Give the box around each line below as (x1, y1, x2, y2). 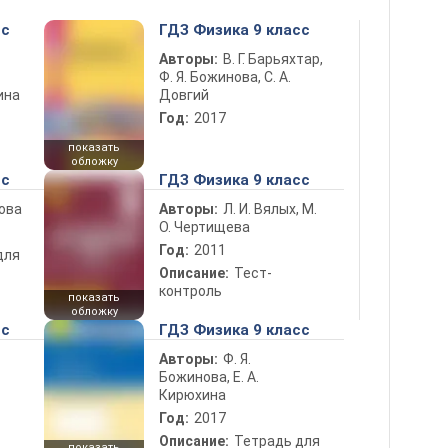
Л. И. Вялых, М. (223, 201, 317, 217)
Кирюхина (159, 387, 226, 403)
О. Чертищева (159, 219, 250, 235)
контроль (159, 283, 222, 299)
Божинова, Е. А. (159, 369, 259, 385)
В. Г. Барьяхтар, (223, 51, 323, 67)
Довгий (159, 87, 209, 103)
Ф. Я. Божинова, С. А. (159, 69, 291, 85)
